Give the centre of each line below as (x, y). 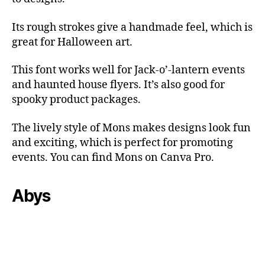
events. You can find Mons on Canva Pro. (113, 157)
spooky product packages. (76, 100)
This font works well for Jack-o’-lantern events (128, 70)
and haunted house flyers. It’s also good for (118, 85)
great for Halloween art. (72, 42)
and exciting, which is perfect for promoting (122, 143)
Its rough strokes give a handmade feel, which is (132, 27)
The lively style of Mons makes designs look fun (131, 128)
